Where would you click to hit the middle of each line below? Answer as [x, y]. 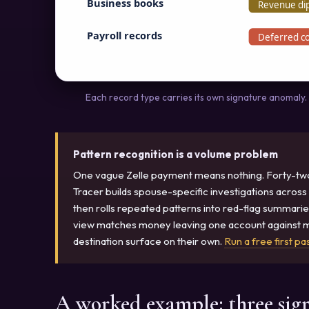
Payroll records [124, 35]
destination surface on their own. [149, 241]
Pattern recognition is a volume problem [176, 154]
